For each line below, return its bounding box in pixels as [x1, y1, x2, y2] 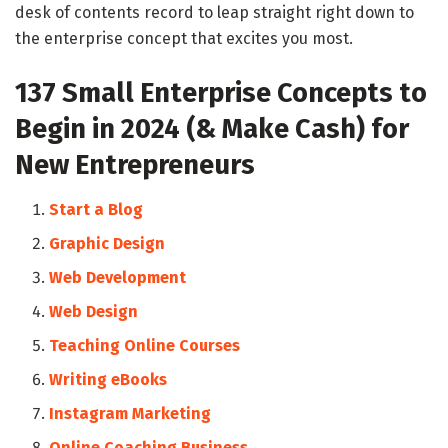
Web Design [49, 301, 139, 321]
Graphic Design [49, 233, 166, 253]
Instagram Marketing [49, 403, 212, 423]
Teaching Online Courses [49, 335, 241, 355]
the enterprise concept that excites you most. [15, 29, 353, 49]
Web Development [49, 267, 187, 287]
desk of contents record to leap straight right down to [15, 3, 414, 23]
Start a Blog [49, 199, 144, 219]
